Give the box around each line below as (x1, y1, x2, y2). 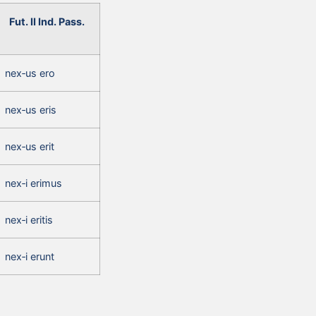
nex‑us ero (5, 66, 55, 79)
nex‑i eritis (5, 213, 53, 226)
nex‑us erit (5, 140, 54, 152)
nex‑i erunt (5, 250, 54, 262)
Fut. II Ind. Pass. (9, 15, 85, 28)
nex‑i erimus (5, 176, 62, 189)
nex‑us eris (5, 103, 56, 116)
